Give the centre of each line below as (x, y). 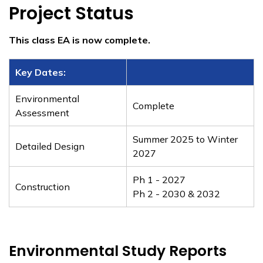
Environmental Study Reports (118, 251)
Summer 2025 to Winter (185, 139)
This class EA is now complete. (80, 40)
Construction (43, 187)
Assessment (42, 113)
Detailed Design (50, 146)
